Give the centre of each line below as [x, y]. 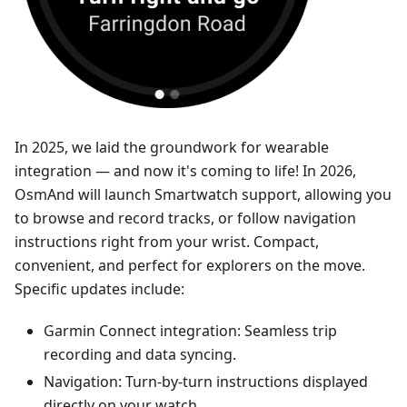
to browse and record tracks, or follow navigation [185, 218]
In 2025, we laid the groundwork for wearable [172, 147]
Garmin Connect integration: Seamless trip [190, 330]
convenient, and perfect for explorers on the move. [190, 265]
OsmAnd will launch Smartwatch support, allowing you [203, 194]
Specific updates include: [99, 288]
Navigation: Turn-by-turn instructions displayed [206, 381]
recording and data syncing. [140, 354]
